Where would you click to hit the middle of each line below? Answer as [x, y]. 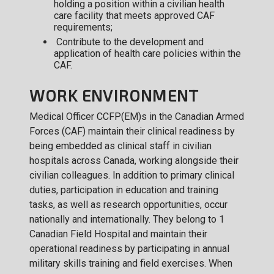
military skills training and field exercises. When [131, 263]
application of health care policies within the [147, 53]
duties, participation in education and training [124, 190]
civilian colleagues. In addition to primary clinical [132, 175]
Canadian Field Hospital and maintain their [118, 234]
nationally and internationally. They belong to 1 [127, 219]
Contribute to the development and [129, 42]
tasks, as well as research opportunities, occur [128, 204]
